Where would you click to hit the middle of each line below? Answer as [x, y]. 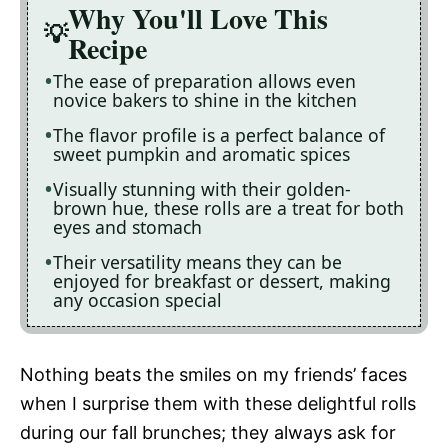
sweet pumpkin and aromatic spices [201, 154]
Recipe [107, 48]
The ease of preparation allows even [204, 81]
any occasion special [137, 300]
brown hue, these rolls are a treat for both [228, 208]
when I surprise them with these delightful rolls [218, 403]
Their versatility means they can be [197, 262]
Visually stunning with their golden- [202, 189]
